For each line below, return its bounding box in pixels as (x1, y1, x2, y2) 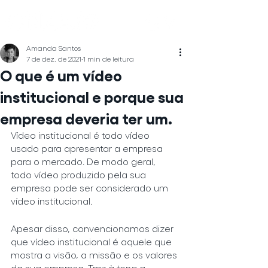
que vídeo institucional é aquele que (11, 236, 174, 247)
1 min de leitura (83, 54, 134, 63)
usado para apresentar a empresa (11, 142, 165, 154)
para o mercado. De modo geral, (11, 156, 158, 167)
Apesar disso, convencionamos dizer (11, 223, 176, 234)
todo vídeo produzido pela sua (11, 169, 148, 180)
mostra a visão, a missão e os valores (11, 249, 179, 260)
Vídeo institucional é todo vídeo (11, 129, 152, 141)
